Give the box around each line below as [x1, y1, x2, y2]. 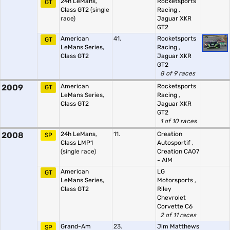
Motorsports [157, 177, 195, 184]
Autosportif [157, 139, 192, 146]
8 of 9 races [160, 70, 195, 77]
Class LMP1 [61, 139, 93, 146]
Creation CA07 [157, 148, 199, 155]
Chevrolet [157, 194, 186, 201]
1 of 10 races [160, 118, 197, 125]
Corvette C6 [157, 203, 193, 210]
